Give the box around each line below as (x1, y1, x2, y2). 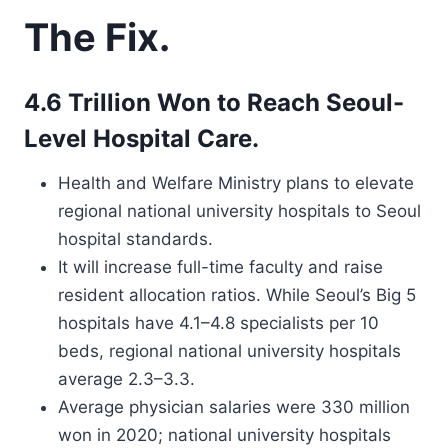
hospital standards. (58, 229, 213, 249)
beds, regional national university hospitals (58, 341, 401, 361)
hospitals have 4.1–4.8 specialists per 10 (58, 313, 379, 333)
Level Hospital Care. (24, 124, 259, 153)
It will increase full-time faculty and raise (58, 257, 383, 277)
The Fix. (24, 14, 170, 60)
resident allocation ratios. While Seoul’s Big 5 (58, 285, 416, 305)
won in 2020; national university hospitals (58, 425, 391, 445)
